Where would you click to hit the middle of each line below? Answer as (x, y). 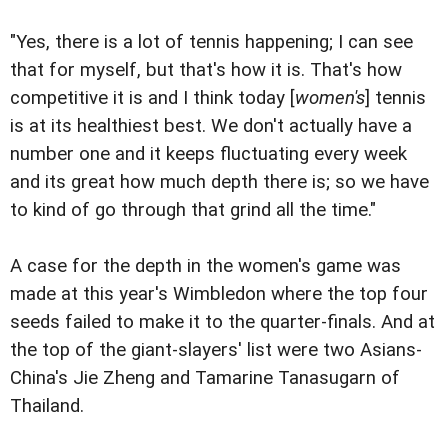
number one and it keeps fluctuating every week (208, 153)
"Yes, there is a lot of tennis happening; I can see (211, 41)
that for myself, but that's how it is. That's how (206, 69)
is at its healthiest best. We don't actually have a (211, 125)
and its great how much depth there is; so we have (219, 181)
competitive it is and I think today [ (152, 97)
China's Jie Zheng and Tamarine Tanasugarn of (205, 378)
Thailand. (47, 406)
